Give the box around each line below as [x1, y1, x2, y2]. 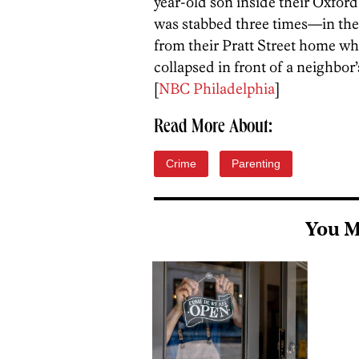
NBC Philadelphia [159, 79, 275, 98]
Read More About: [154, 119, 272, 138]
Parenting [232, 157, 280, 170]
